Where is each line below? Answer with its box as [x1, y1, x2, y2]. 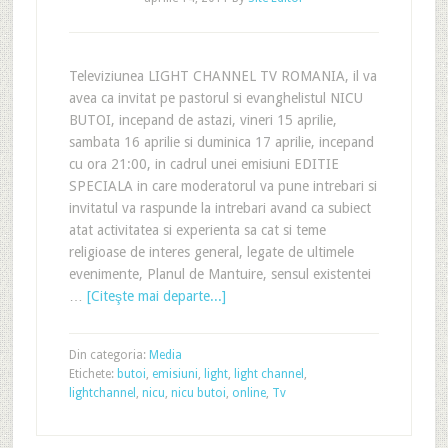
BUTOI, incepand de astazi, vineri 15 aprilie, [68, 112, 337, 128]
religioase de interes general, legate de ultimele [68, 244, 354, 260]
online [231, 386, 266, 400]
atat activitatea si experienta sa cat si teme [68, 222, 326, 238]
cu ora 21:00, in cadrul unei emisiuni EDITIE [68, 156, 339, 172]
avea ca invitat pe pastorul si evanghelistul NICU [68, 90, 363, 106]
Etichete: [68, 367, 117, 381]
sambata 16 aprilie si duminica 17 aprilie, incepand [68, 134, 374, 150]
